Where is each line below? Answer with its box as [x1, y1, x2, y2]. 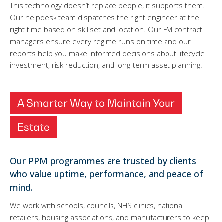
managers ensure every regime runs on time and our [10, 36, 191, 47]
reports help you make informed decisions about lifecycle [10, 48, 205, 58]
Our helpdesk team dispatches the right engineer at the [10, 12, 199, 23]
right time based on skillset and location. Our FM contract [10, 24, 202, 35]
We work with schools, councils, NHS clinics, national [10, 200, 184, 211]
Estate [17, 121, 50, 134]
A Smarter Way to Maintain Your [17, 97, 175, 110]
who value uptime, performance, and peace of [10, 168, 203, 180]
